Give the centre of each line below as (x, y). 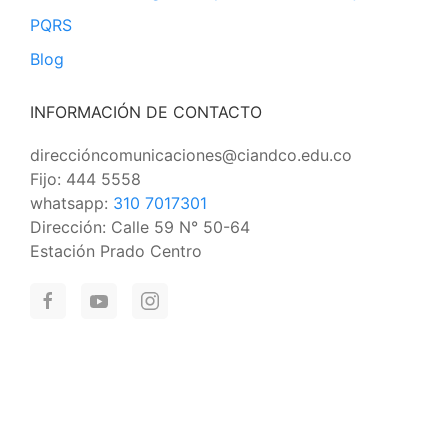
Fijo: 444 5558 (85, 179)
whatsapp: (71, 203)
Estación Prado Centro (116, 251)
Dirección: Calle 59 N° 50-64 (140, 227)
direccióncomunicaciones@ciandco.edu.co (191, 155)
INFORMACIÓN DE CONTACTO (146, 112)
